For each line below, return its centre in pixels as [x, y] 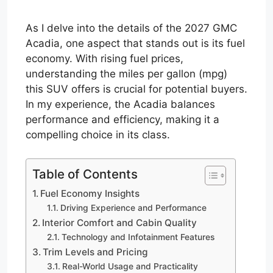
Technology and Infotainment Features [138, 237]
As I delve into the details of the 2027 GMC [131, 28]
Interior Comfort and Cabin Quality [120, 222]
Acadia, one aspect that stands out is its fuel [135, 43]
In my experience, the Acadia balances [120, 104]
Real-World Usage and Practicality [130, 266]
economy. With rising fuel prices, [105, 58]
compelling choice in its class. [98, 135]
